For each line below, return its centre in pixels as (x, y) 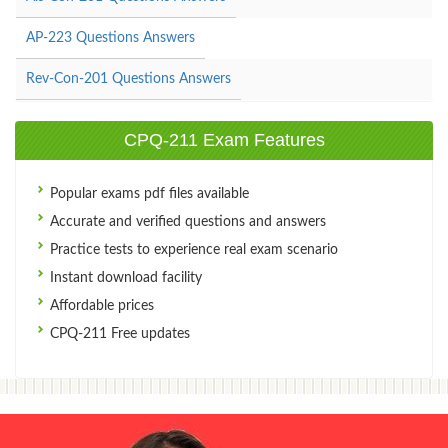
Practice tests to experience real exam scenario (192, 249)
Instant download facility (124, 277)
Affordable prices (100, 305)
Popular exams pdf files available (147, 193)
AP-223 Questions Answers (110, 37)
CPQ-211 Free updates (118, 333)
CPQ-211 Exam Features (224, 139)
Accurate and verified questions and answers (186, 221)
